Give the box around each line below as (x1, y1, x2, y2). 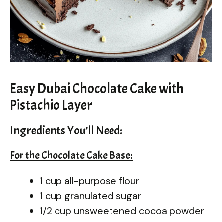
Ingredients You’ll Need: (10, 122, 122, 138)
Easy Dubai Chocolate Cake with (10, 79, 184, 98)
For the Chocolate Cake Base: (10, 148, 133, 162)
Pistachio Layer (10, 96, 92, 114)
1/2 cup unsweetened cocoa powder (40, 204, 204, 217)
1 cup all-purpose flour (40, 174, 139, 187)
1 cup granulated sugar (40, 189, 141, 202)
